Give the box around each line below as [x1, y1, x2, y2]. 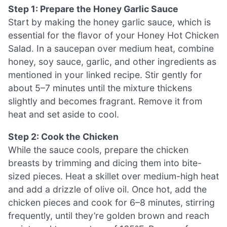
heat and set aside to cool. [8, 108, 119, 120]
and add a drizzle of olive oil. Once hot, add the [8, 183, 207, 195]
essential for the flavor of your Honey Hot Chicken [8, 29, 219, 41]
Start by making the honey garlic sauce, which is [8, 16, 211, 27]
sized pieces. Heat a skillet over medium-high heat [8, 170, 219, 181]
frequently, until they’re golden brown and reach [8, 210, 209, 221]
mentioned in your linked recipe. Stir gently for [8, 69, 202, 80]
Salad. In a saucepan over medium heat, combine [8, 43, 214, 54]
